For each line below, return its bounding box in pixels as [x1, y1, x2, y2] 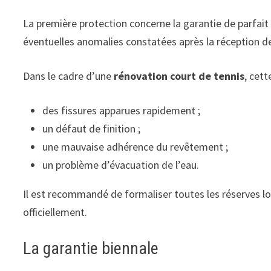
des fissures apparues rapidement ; [42, 103, 201, 117]
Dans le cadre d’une [23, 68, 114, 83]
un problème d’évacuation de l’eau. [42, 157, 200, 172]
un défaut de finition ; [42, 121, 141, 135]
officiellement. [23, 204, 88, 219]
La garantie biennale [23, 238, 159, 258]
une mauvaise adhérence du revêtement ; [42, 139, 229, 154]
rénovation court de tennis [114, 68, 245, 83]
